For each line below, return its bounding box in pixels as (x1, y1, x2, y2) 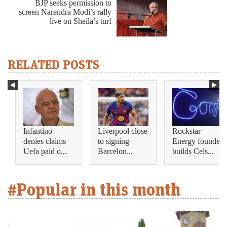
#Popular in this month (8, 178, 180, 200)
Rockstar (172, 125, 201, 136)
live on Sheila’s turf (50, 15, 111, 26)
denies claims (23, 135, 66, 146)
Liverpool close (98, 125, 147, 136)
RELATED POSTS (8, 56, 99, 72)
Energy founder (172, 135, 222, 146)
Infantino (23, 125, 52, 136)
